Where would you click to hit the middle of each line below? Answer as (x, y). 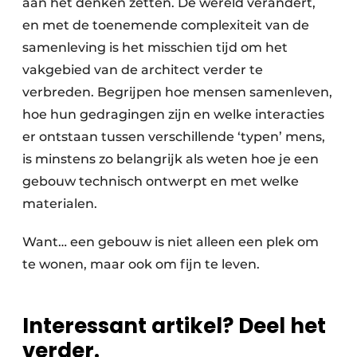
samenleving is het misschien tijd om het (155, 47)
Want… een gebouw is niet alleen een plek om (171, 241)
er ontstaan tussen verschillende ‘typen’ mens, (174, 136)
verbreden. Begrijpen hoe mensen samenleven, (177, 92)
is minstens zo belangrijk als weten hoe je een (171, 159)
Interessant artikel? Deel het (174, 326)
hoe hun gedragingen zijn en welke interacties (173, 114)
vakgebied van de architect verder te (143, 69)
